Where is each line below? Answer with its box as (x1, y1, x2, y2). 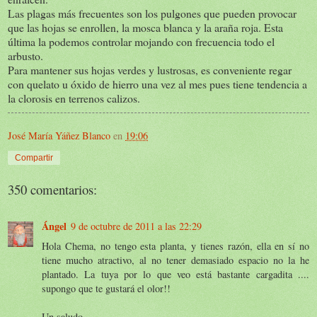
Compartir (15, 152, 53, 163)
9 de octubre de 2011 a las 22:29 (71, 219, 202, 233)
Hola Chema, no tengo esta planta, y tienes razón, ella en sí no (42, 238, 309, 253)
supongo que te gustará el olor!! (42, 281, 171, 295)
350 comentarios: (8, 180, 97, 198)
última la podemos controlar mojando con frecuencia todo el (8, 33, 275, 49)
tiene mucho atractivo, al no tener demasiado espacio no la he (42, 253, 309, 267)
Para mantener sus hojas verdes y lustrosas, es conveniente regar (8, 62, 292, 77)
